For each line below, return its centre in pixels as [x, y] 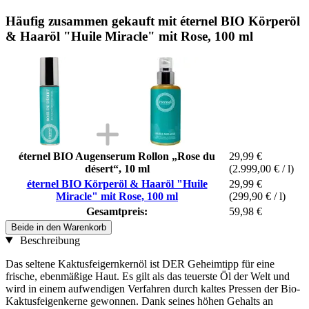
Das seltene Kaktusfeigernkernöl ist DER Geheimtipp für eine [140, 263]
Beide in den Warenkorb [59, 227]
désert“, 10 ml [117, 168]
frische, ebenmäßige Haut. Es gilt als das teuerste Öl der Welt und [148, 276]
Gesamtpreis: [117, 211]
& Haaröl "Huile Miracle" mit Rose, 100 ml [129, 36]
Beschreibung [48, 240]
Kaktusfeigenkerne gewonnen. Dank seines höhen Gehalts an [139, 301]
